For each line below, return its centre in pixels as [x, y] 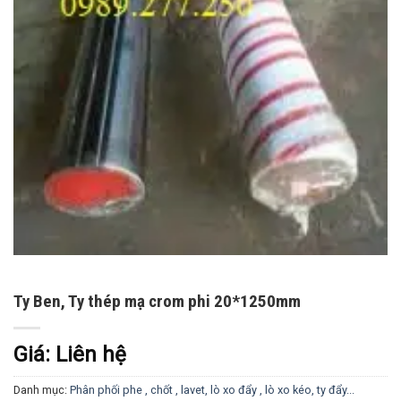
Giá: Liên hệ [70, 355]
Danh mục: [42, 390]
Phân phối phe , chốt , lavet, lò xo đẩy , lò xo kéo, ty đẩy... [212, 390]
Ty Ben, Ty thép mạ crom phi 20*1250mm [157, 302]
